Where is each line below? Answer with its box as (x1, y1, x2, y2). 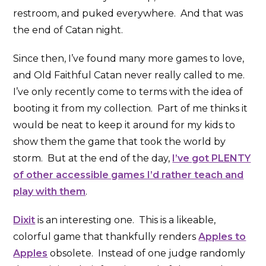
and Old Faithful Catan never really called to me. (13, 69, 248, 81)
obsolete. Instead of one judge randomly (47, 248, 246, 259)
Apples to (198, 231, 246, 243)
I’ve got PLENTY (172, 153, 251, 164)
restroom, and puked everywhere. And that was (13, 8, 243, 20)
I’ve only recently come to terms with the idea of (13, 86, 243, 98)
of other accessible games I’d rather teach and (13, 169, 244, 181)
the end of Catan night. (13, 24, 123, 36)
